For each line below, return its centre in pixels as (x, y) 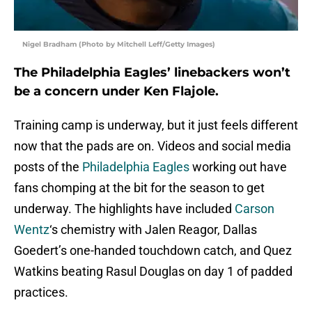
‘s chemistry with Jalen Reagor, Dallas (153, 230)
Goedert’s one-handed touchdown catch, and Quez (153, 251)
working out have (238, 167)
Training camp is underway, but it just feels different (156, 125)
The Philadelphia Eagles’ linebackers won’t (152, 73)
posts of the (48, 167)
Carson (255, 209)
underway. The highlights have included (124, 209)
